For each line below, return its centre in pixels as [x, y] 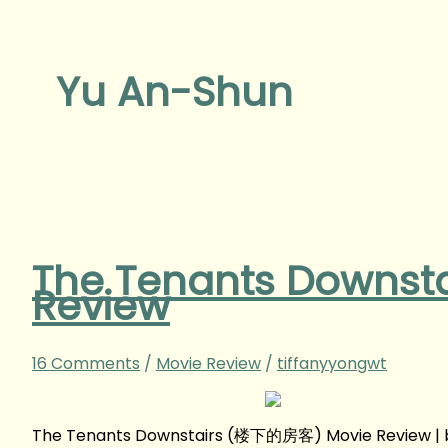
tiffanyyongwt [332, 363]
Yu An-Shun [174, 92]
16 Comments [86, 363]
